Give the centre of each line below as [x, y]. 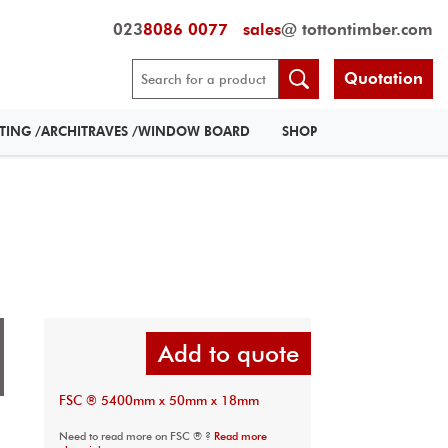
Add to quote [228, 354]
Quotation [383, 79]
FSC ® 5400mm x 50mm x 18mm [158, 400]
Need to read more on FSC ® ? [136, 436]
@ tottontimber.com [357, 29]
